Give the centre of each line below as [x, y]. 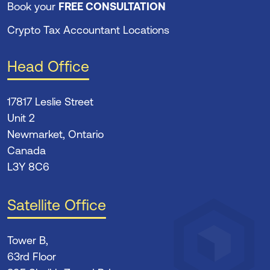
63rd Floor [32, 256]
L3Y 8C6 [28, 166]
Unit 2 [21, 118]
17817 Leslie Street [50, 101]
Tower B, [28, 240]
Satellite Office [57, 205]
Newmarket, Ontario [55, 134]
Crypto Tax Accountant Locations [88, 30]
